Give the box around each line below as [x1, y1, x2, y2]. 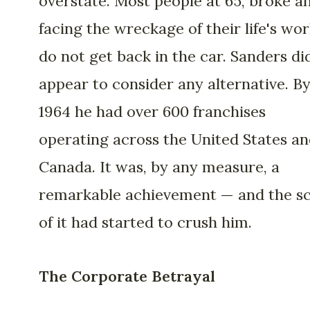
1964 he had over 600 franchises [39, 101, 266, 121]
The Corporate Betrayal [39, 266, 215, 286]
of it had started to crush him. [39, 212, 252, 232]
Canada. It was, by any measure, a [39, 156, 280, 176]
